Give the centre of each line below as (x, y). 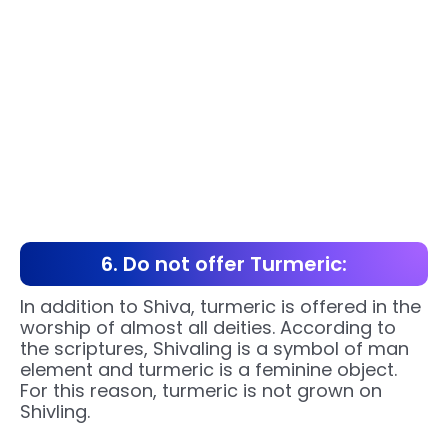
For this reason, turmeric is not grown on (201, 391)
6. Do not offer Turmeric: (224, 264)
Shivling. (55, 412)
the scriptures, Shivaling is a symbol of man (214, 349)
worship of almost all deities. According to (208, 328)
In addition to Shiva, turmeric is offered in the (220, 307)
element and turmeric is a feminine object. (208, 370)
